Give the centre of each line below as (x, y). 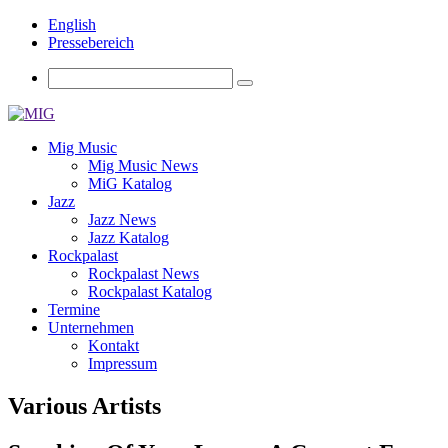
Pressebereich (91, 42)
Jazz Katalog (128, 237)
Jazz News (122, 219)
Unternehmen (91, 327)
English (72, 24)
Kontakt (113, 345)
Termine (74, 309)
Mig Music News (143, 165)
